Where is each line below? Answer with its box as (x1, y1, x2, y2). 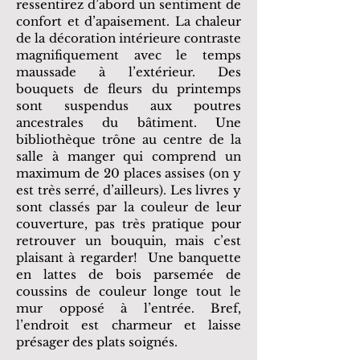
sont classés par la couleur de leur (16, 199, 241, 215)
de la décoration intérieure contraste (16, 31, 241, 46)
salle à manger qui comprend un (16, 149, 241, 164)
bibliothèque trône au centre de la (16, 132, 241, 147)
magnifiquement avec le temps (16, 47, 241, 63)
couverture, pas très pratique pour (16, 216, 241, 231)
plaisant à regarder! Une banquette (16, 250, 241, 265)
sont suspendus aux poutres (16, 98, 241, 113)
